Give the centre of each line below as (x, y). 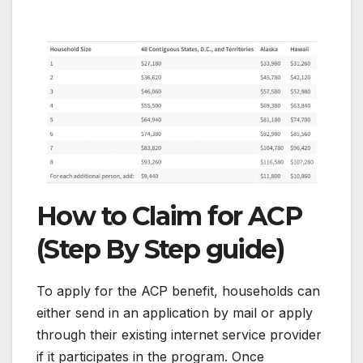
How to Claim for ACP (169, 216)
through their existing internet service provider (179, 335)
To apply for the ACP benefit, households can (178, 291)
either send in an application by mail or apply (175, 313)
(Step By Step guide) (160, 250)
